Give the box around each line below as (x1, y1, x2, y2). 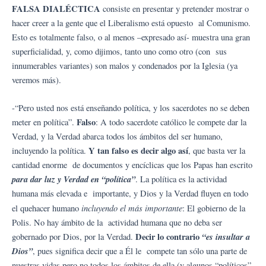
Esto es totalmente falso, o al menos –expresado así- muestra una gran (12, 31, 250, 43)
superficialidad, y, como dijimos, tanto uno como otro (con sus (12, 46, 227, 58)
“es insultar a (202, 230, 250, 243)
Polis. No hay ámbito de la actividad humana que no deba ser (12, 217, 222, 229)
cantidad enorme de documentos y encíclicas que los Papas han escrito (12, 159, 252, 171)
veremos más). (12, 74, 64, 86)
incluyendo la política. (12, 145, 88, 157)
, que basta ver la (188, 145, 245, 157)
